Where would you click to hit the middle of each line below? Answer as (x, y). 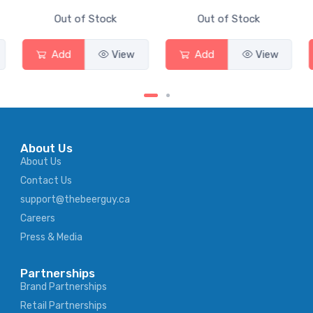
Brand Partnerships (64, 287)
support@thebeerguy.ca (75, 200)
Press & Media (51, 238)
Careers (38, 219)
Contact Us (46, 181)
